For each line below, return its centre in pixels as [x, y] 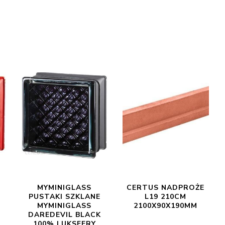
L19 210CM [166, 197]
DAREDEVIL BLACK [64, 215]
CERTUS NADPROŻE [166, 188]
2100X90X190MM [166, 206]
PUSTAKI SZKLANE [64, 197]
